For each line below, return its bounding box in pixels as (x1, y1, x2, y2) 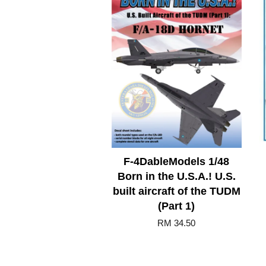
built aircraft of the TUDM (112, 185, 240, 197)
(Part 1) (158, 199, 195, 212)
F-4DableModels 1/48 (123, 155, 229, 167)
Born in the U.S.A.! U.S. (117, 170, 236, 182)
